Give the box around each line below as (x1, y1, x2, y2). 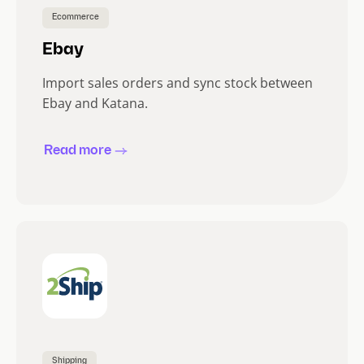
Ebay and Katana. (42, 94, 148, 113)
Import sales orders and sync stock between (42, 74, 313, 93)
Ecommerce (52, 13, 99, 23)
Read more (44, 145, 111, 158)
